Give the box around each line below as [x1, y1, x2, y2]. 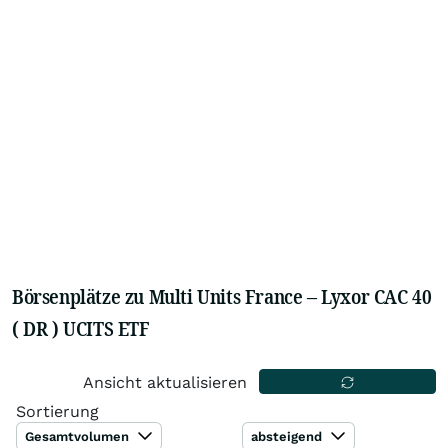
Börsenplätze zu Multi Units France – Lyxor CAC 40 [12, 283, 432, 310]
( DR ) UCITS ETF [12, 315, 150, 342]
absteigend [251, 429, 327, 444]
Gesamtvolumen [25, 429, 133, 444]
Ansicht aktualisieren [83, 373, 248, 392]
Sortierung [16, 402, 99, 421]
